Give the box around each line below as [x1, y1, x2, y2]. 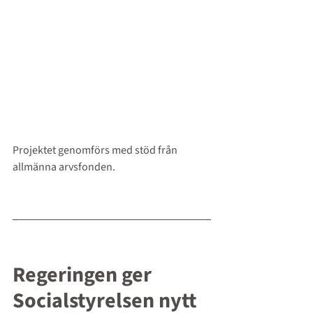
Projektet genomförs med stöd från [13, 142, 180, 158]
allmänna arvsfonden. [13, 159, 115, 175]
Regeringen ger [13, 259, 156, 290]
